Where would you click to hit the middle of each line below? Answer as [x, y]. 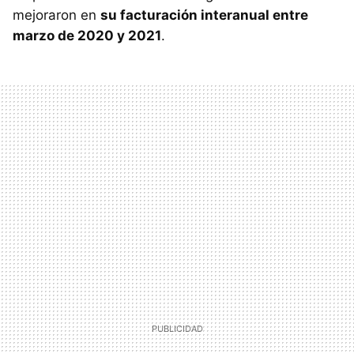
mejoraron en [56, 15]
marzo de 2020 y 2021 [87, 35]
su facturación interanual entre [204, 15]
